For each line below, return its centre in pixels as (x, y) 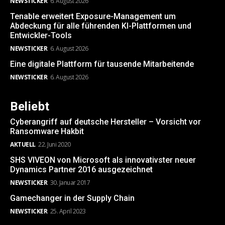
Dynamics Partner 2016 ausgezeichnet (81, 170)
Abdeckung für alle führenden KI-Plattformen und (101, 26)
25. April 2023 (68, 211)
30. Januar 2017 (70, 183)
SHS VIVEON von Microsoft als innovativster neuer (103, 160)
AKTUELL (23, 145)
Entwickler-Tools (41, 36)
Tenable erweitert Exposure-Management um (93, 17)
